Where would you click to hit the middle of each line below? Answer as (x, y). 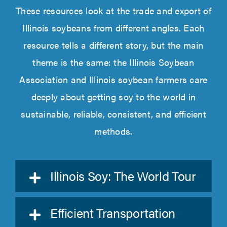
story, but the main (164, 45)
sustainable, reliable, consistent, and (98, 113)
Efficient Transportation (112, 212)
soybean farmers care (163, 79)
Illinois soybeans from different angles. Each (113, 27)
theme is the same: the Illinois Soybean (113, 62)
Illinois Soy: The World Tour (123, 175)
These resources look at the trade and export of (113, 10)
